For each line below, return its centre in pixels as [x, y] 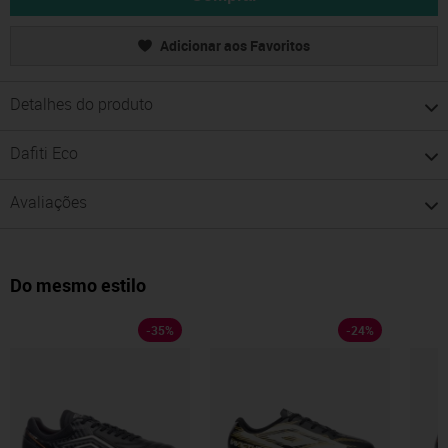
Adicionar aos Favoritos [235, 46]
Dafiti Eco [44, 153]
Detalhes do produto [81, 104]
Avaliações [48, 202]
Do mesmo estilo [78, 285]
